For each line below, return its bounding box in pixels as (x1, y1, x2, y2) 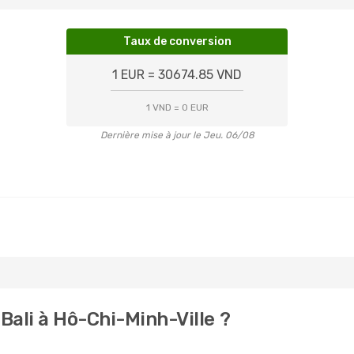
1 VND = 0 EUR (145, 102, 209, 113)
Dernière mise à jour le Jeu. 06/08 (100, 130, 254, 141)
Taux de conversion (122, 35, 232, 48)
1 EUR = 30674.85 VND (112, 67, 242, 82)
